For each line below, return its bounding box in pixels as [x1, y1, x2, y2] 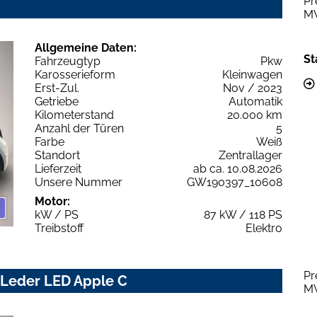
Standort [35, 148, 80, 162]
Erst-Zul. [35, 81, 79, 95]
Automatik [229, 94, 282, 108]
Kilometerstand [35, 108, 114, 122]
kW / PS [35, 207, 79, 221]
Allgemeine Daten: [35, 40, 137, 54]
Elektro [246, 221, 282, 235]
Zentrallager [219, 148, 282, 162]
